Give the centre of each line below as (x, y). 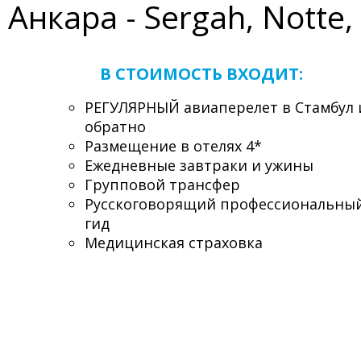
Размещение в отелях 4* (173, 146)
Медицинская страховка (174, 243)
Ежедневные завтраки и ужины (199, 166)
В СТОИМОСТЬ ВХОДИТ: (201, 74)
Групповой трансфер (162, 185)
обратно (115, 127)
